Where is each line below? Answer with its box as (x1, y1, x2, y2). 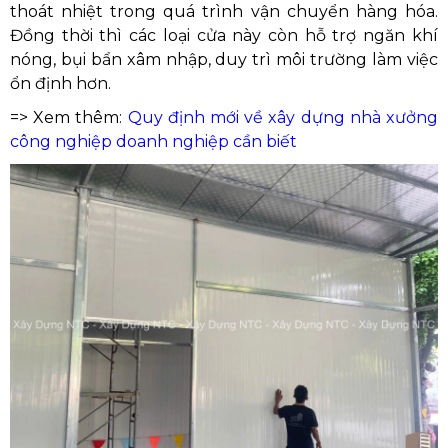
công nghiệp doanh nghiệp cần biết (10, 131, 297, 151)
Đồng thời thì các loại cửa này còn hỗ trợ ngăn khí (10, 25, 438, 45)
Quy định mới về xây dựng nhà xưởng (127, 107, 438, 127)
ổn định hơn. (10, 73, 111, 93)
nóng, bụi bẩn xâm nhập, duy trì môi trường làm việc (10, 49, 438, 69)
